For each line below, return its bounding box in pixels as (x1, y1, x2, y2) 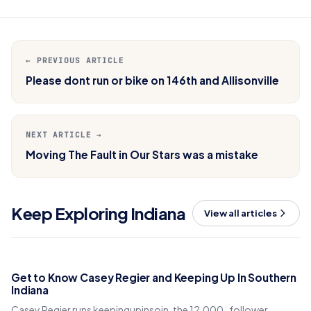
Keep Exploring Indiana (11, 203, 186, 224)
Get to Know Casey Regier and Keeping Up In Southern (11, 271, 297, 284)
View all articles (204, 208, 277, 219)
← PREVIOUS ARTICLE (26, 56, 124, 65)
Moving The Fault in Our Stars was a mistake (26, 148, 258, 161)
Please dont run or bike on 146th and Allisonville (26, 74, 279, 87)
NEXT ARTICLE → (26, 130, 103, 140)
